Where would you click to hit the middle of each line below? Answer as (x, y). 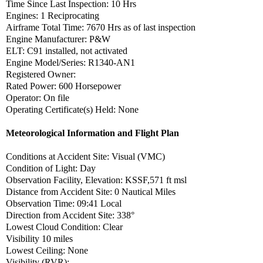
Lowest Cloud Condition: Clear (65, 227)
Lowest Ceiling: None (48, 250)
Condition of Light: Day (51, 168)
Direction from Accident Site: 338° (70, 215)
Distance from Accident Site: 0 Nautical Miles (91, 191)
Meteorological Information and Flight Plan (92, 133)
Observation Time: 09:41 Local (65, 203)
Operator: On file (39, 97)
